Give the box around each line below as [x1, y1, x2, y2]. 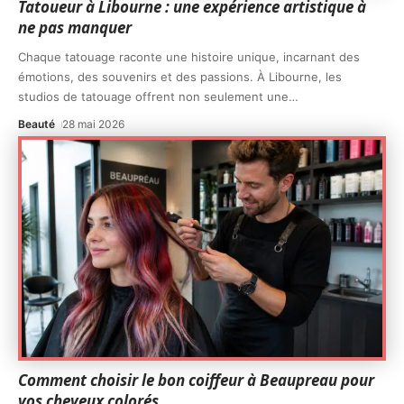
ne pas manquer [18, 16, 132, 38]
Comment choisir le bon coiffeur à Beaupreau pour [18, 369, 374, 390]
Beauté [18, 116, 55, 131]
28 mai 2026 [62, 116, 125, 131]
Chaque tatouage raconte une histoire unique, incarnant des [18, 49, 360, 64]
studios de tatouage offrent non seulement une [18, 88, 289, 104]
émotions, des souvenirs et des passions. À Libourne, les [18, 69, 342, 84]
